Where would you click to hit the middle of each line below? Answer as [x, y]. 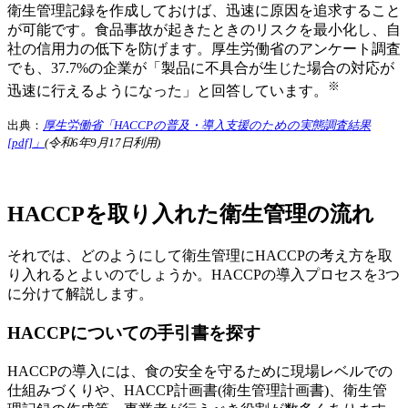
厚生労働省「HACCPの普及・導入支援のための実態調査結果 [207, 125]
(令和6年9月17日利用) [102, 142]
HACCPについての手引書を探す [134, 333]
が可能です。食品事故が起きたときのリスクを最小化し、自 [204, 30]
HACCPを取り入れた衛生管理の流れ [191, 214]
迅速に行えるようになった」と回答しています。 [168, 91]
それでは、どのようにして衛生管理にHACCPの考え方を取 [200, 256]
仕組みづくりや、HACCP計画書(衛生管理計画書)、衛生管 [197, 390]
